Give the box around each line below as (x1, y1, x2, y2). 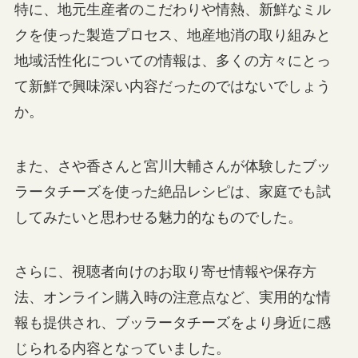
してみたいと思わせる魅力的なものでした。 (14, 209, 302, 225)
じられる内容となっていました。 (14, 340, 230, 356)
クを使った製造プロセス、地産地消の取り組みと (14, 26, 331, 43)
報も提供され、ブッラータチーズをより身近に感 (14, 314, 331, 331)
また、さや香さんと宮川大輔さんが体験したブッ (14, 157, 331, 174)
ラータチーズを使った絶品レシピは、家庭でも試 (14, 183, 331, 200)
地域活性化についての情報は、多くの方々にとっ (14, 52, 331, 69)
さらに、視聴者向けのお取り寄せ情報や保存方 (14, 263, 316, 280)
